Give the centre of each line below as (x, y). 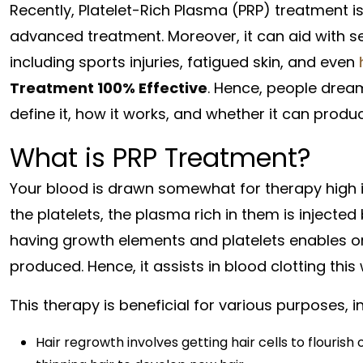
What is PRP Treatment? (160, 157)
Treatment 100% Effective (109, 88)
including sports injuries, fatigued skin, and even (184, 62)
